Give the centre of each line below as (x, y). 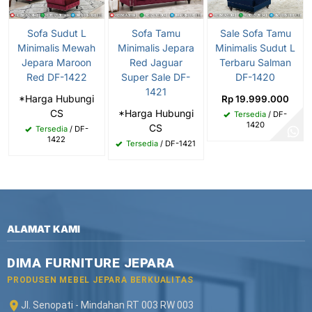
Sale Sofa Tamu (255, 33)
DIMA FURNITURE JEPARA (91, 263)
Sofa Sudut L (56, 33)
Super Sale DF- (156, 77)
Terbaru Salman (256, 63)
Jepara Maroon (57, 63)
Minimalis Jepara (156, 48)
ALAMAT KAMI (44, 229)
